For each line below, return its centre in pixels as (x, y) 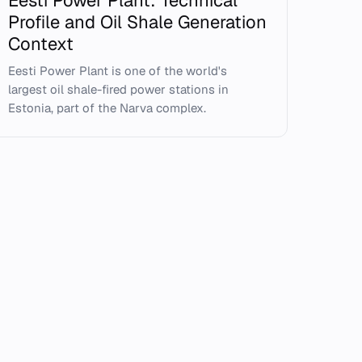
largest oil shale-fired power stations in (119, 89)
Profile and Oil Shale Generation (138, 22)
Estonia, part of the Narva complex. (107, 108)
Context (41, 44)
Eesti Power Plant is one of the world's (118, 71)
